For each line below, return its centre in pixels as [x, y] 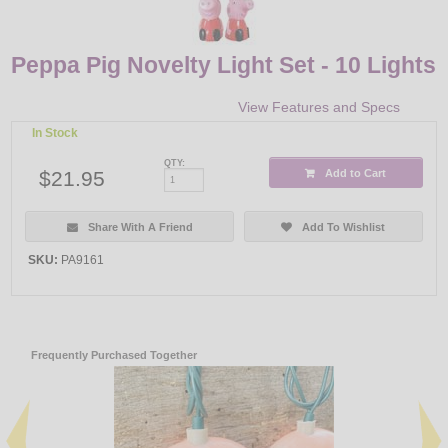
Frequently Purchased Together [114, 354]
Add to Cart [356, 172]
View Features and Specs [318, 107]
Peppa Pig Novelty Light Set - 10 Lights [224, 64]
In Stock [55, 133]
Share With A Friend [140, 226]
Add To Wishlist [344, 226]
